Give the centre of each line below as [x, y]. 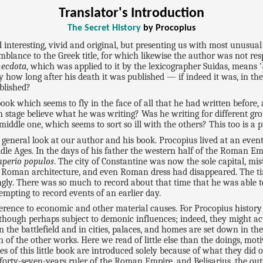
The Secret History [104, 28]
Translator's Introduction [131, 14]
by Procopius [168, 28]
